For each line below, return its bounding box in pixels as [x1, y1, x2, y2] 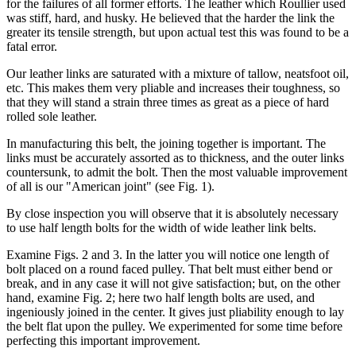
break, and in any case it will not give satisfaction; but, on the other [6, 276, 340, 290]
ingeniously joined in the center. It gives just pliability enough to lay [6, 304, 344, 319]
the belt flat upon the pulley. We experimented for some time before [6, 319, 342, 333]
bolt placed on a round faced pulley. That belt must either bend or [6, 261, 332, 276]
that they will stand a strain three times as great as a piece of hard [6, 95, 329, 109]
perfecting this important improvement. [6, 333, 200, 347]
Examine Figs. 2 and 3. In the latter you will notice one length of [6, 247, 329, 261]
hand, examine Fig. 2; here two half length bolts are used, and [6, 290, 315, 304]
